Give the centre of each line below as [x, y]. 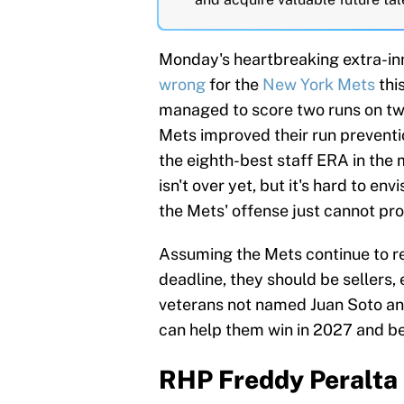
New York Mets [319, 85]
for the [234, 85]
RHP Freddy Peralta [278, 380]
